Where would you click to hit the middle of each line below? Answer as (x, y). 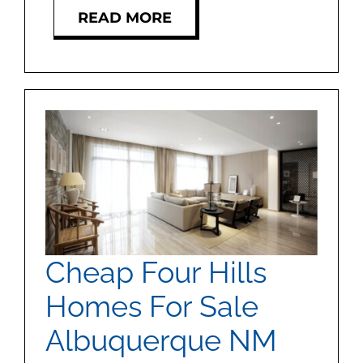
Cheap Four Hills (156, 272)
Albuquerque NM (161, 340)
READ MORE (124, 17)
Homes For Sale (152, 306)
